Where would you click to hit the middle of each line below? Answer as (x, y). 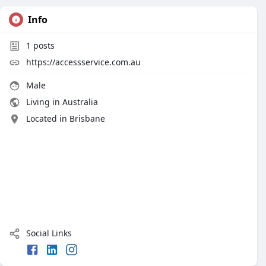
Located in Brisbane (66, 118)
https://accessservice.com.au (83, 62)
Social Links (48, 233)
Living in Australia (61, 102)
